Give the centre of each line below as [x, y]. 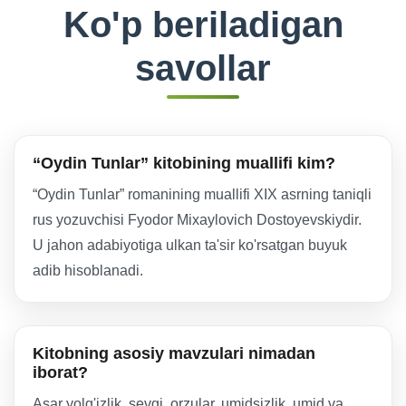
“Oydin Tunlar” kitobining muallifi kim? [184, 163]
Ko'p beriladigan [203, 24]
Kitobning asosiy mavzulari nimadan [174, 353]
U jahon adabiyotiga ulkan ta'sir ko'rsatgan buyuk [190, 245]
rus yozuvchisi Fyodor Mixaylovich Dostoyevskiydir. [197, 220]
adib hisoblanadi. [88, 271]
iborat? [60, 372]
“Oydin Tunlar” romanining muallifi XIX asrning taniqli [202, 194]
